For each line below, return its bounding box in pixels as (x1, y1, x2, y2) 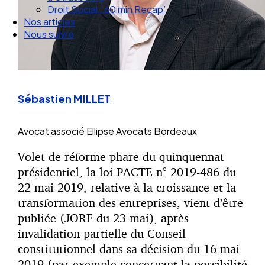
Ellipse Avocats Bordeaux (86, 125, 197, 138)
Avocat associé (18, 125, 85, 138)
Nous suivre (24, 28, 74, 41)
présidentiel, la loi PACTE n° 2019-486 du (18, 164, 236, 180)
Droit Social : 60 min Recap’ (47, 3, 166, 16)
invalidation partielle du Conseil (18, 226, 186, 241)
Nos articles (24, 15, 75, 28)
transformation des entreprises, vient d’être (18, 195, 243, 211)
